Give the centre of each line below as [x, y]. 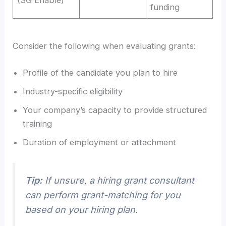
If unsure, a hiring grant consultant [119, 180]
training [38, 123]
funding [165, 7]
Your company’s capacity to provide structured [115, 110]
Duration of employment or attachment [100, 142]
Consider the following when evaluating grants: [104, 46]
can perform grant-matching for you [103, 195]
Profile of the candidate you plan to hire [100, 72]
